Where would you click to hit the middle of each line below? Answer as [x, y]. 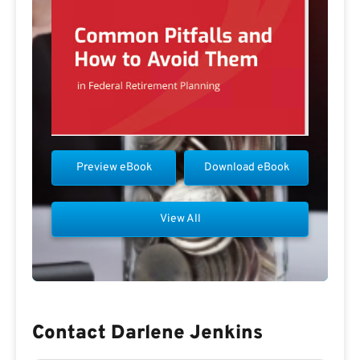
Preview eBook [114, 167]
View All [180, 219]
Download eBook [246, 167]
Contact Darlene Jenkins [147, 333]
